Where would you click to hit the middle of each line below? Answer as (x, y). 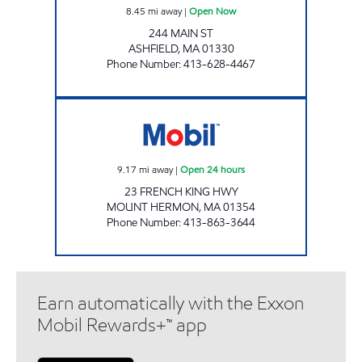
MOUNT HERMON (153, 207)
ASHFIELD (153, 48)
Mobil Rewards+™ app (122, 325)
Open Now (213, 11)
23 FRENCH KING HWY (181, 192)
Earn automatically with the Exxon (170, 303)
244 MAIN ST (181, 33)
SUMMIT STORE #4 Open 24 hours (249, 105)
